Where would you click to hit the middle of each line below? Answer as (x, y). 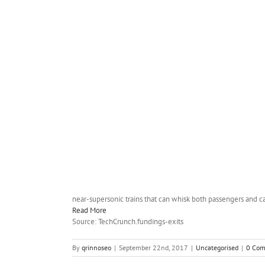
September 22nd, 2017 (153, 247)
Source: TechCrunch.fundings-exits (128, 221)
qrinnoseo (96, 247)
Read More (89, 210)
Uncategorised (217, 247)
